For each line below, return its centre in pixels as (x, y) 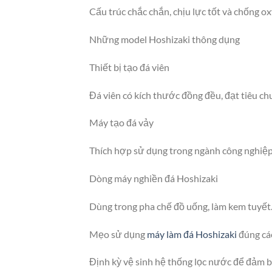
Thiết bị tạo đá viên (129, 67)
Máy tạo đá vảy (121, 123)
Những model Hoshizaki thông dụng (165, 39)
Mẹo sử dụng (118, 234)
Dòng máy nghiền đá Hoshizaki (154, 178)
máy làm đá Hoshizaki (192, 234)
